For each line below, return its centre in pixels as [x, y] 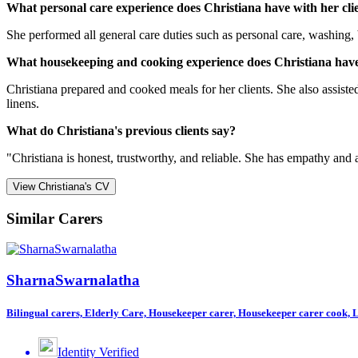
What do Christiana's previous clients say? [121, 130]
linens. [23, 103]
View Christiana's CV [61, 186]
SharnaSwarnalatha [73, 280]
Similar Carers [54, 218]
